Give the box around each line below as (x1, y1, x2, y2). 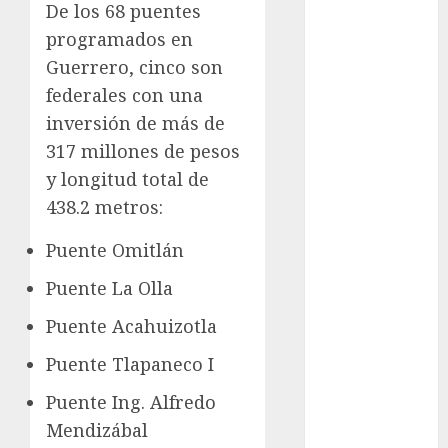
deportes (326, 295, 388, 319)
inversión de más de (46, 111, 225, 136)
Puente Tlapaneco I (46, 352, 214, 377)
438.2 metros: (46, 195, 163, 220)
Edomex (326, 338, 381, 362)
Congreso (326, 134, 394, 158)
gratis (326, 91, 363, 115)
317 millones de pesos (46, 139, 240, 164)
